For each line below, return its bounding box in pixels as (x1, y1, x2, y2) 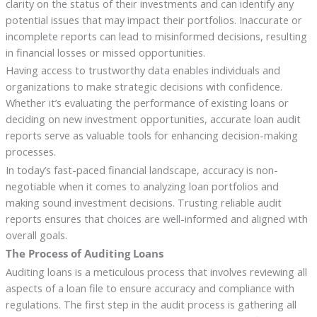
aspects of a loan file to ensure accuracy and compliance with (5, 281, 294, 296)
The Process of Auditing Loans (5, 246, 163, 261)
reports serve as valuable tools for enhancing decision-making (5, 128, 298, 143)
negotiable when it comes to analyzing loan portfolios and (5, 179, 279, 194)
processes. (5, 144, 56, 159)
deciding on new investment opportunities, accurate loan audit (5, 112, 301, 127)
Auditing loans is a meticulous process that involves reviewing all (5, 265, 307, 279)
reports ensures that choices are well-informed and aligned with (5, 212, 308, 226)
